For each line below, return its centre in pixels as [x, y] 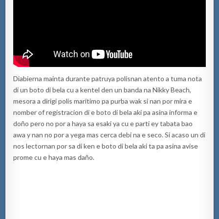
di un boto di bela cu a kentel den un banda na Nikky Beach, [102, 90]
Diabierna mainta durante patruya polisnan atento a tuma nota [108, 79]
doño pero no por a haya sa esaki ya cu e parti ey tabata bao [103, 124]
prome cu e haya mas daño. [54, 157]
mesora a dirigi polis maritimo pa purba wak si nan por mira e [103, 101]
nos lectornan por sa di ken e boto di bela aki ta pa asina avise [106, 146]
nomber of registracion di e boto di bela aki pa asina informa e [106, 112]
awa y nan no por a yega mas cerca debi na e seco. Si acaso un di [109, 135]
